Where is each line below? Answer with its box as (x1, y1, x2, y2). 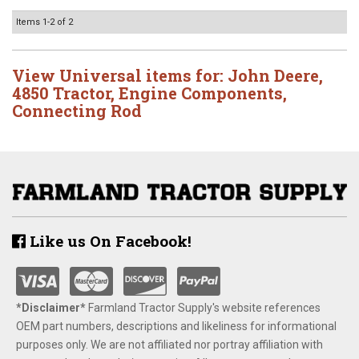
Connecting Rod (12, 100, 142, 121)
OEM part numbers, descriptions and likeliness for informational (16, 319, 337, 333)
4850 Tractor (12, 83, 111, 103)
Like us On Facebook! (26, 230, 192, 251)
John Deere (228, 65, 319, 86)
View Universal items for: (12, 65, 228, 86)
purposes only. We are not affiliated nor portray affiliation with (16, 337, 323, 351)
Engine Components (119, 83, 283, 103)
